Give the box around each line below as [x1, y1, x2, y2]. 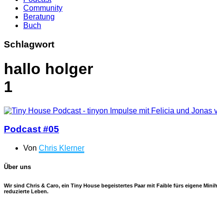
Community [23, 4, 62, 12]
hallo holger [4, 60, 93, 78]
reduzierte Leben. [4, 188, 48, 195]
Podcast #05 [4, 124, 59, 135]
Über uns [4, 163, 31, 171]
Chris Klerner [39, 144, 84, 153]
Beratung [23, 13, 55, 21]
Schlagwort [4, 39, 54, 49]
